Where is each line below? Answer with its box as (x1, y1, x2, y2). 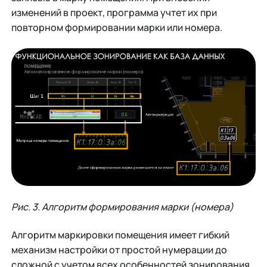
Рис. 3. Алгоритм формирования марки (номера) (11, 200, 234, 213)
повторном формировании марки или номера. (11, 20, 222, 34)
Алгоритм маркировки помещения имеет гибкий (11, 228, 229, 241)
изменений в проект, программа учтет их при (11, 5, 217, 19)
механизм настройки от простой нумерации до (11, 243, 227, 256)
